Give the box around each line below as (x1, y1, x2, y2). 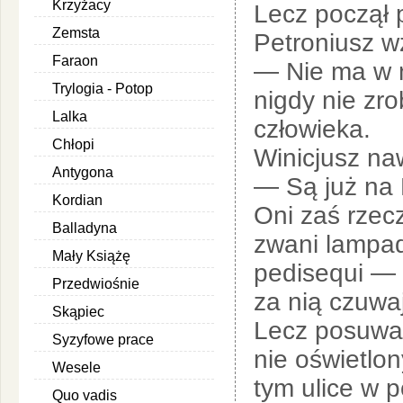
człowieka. (254, 114, 371, 143)
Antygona (52, 165, 113, 180)
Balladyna (52, 220, 117, 236)
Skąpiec (52, 304, 104, 319)
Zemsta (52, 25, 100, 40)
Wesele (52, 360, 101, 375)
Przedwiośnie (52, 276, 139, 291)
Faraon (52, 53, 98, 68)
